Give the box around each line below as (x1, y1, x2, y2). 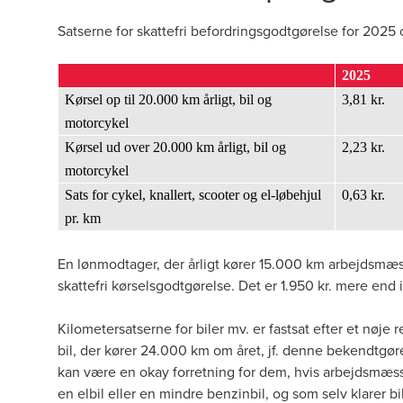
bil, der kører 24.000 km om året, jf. (58, 340, 282, 360)
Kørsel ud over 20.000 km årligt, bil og (65, 139, 286, 155)
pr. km (65, 210, 101, 226)
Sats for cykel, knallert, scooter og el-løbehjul (65, 187, 321, 202)
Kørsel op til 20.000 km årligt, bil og (65, 92, 272, 107)
